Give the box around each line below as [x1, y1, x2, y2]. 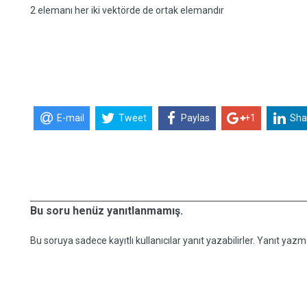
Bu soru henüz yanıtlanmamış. [30, 204, 183, 217]
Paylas [181, 112, 210, 124]
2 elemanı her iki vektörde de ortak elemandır [30, 5, 224, 16]
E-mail [56, 112, 84, 124]
